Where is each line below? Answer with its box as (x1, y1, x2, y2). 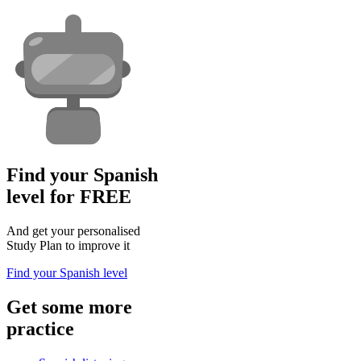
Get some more (6, 296, 132, 317)
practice (6, 317, 74, 339)
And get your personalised (6, 223, 140, 238)
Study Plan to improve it (6, 238, 130, 252)
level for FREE (6, 185, 131, 207)
